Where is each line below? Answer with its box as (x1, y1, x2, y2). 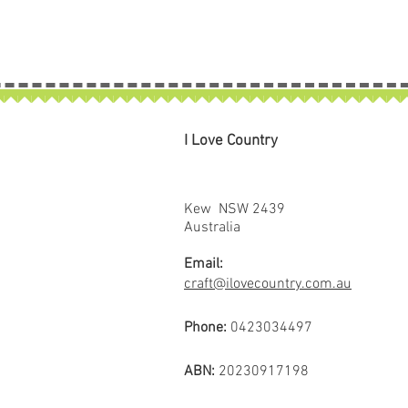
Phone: (184, 318, 230, 337)
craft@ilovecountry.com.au (184, 274, 352, 293)
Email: (184, 254, 223, 273)
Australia (184, 218, 240, 237)
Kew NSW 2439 (184, 199, 285, 219)
